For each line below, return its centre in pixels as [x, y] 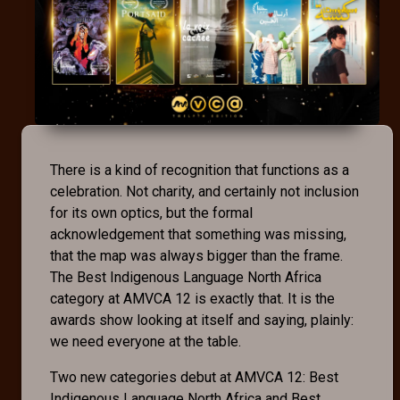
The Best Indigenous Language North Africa [186, 278]
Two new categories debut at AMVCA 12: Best [194, 378]
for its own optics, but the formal [151, 213]
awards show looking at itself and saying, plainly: [202, 321]
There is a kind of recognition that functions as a [200, 171]
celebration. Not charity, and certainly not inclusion [204, 192]
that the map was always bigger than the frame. [196, 256]
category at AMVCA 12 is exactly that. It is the [192, 299]
